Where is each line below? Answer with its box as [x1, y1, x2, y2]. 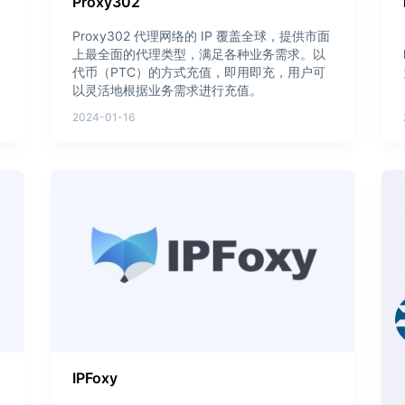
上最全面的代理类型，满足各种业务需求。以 [71, 45, 325, 61]
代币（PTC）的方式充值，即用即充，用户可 [71, 63, 325, 80]
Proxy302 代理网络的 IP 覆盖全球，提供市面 [71, 27, 330, 43]
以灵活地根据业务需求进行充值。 [71, 81, 262, 98]
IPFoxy [71, 368, 118, 387]
